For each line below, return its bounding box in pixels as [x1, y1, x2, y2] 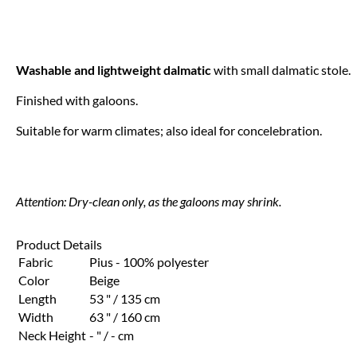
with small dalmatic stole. [211, 63, 351, 77]
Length [18, 292, 57, 306]
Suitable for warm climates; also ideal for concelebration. [16, 124, 322, 138]
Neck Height [18, 328, 86, 343]
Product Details [16, 237, 102, 252]
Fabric [18, 255, 53, 269]
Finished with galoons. [16, 93, 138, 108]
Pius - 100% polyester [89, 255, 209, 269]
